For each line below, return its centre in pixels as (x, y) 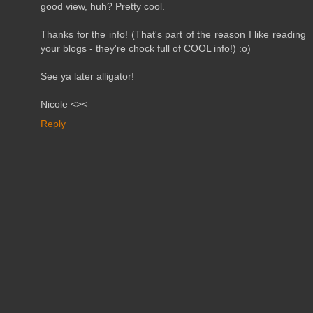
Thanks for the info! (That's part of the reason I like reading (173, 35)
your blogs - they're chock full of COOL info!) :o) (146, 49)
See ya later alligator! (87, 77)
